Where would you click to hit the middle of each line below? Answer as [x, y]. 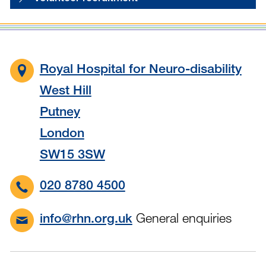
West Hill [65, 91]
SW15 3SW [72, 156]
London [62, 134]
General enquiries [182, 218]
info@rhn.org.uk [86, 220]
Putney [60, 113]
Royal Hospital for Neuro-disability [140, 70]
